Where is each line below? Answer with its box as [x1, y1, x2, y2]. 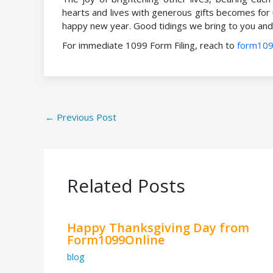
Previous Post [54, 111, 116, 123]
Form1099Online [66, 232, 165, 249]
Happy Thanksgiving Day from [66, 219, 249, 236]
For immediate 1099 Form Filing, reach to [62, 39, 237, 51]
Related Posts [66, 173, 185, 199]
